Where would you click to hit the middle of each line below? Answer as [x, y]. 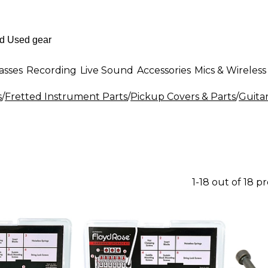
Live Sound [107, 70]
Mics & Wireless [230, 70]
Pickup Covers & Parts [183, 97]
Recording [51, 70]
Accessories [164, 70]
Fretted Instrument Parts [66, 97]
